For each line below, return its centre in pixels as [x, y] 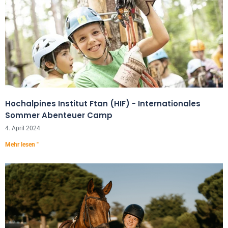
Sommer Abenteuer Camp [59, 115]
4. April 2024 [23, 128]
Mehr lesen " [22, 145]
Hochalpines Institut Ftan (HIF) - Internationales [103, 104]
